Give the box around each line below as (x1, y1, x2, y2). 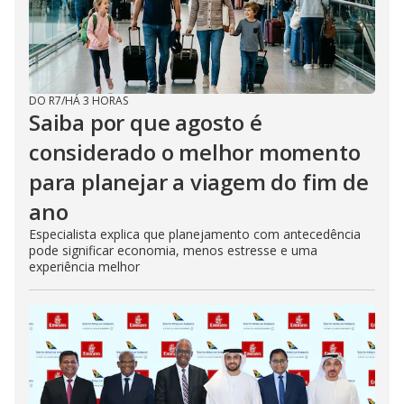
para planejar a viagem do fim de (29, 166, 369, 197)
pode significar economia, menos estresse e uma (29, 241, 317, 259)
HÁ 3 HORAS (65, 92, 128, 108)
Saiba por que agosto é (29, 106, 262, 137)
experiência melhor (29, 257, 140, 275)
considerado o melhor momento (29, 136, 361, 167)
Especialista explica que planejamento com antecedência (29, 225, 361, 243)
